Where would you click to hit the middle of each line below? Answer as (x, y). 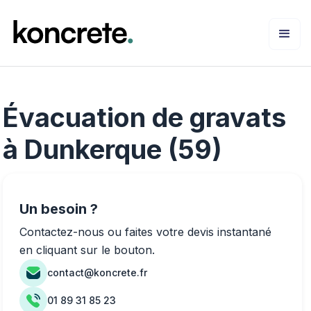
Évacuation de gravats (144, 117)
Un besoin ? (59, 209)
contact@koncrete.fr (97, 272)
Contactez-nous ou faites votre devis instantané (145, 232)
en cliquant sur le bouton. (87, 250)
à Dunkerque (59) (112, 149)
